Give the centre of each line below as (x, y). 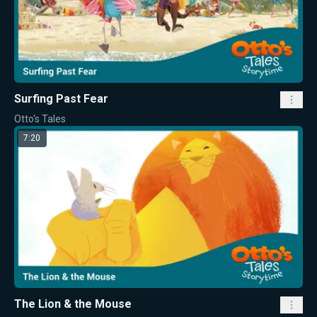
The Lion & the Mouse (73, 304)
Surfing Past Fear (61, 98)
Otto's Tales (40, 119)
